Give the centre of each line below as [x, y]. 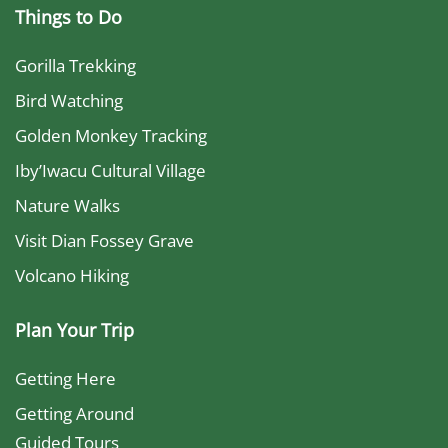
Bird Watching [69, 100]
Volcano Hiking [72, 275]
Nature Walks [67, 205]
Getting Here [65, 378]
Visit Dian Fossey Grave [104, 240]
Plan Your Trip [74, 330]
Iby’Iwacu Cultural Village [110, 170]
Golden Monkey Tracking [111, 135]
